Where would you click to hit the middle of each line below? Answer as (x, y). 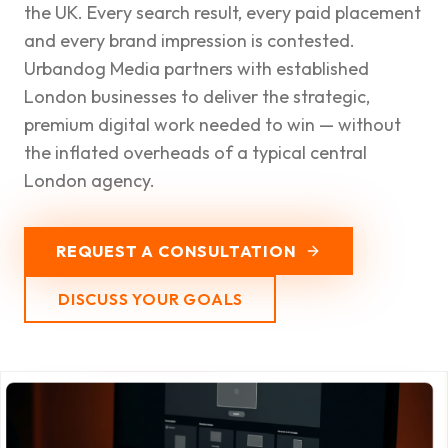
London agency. (89, 180)
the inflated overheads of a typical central (195, 152)
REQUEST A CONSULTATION (176, 251)
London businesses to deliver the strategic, (197, 96)
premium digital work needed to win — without (212, 124)
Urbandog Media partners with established (196, 68)
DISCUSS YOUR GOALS (150, 299)
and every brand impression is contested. (189, 40)
